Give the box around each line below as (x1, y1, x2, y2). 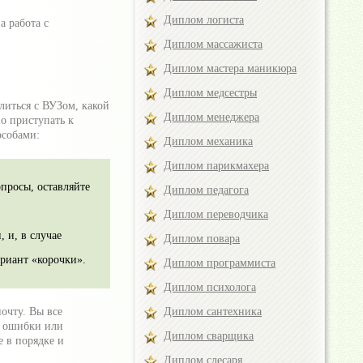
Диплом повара (164, 233, 240, 245)
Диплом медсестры (164, 87, 257, 99)
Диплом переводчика (164, 208, 268, 220)
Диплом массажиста (164, 38, 263, 50)
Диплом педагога (164, 184, 249, 196)
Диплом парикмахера (164, 160, 269, 172)
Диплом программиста (164, 257, 275, 269)
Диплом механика (164, 135, 253, 147)
